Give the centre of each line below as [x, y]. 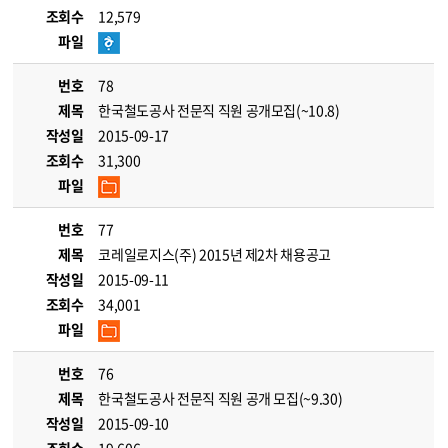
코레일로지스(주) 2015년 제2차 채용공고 [215, 254]
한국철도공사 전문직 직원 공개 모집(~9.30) [220, 398]
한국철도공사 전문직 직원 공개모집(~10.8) [219, 110]
